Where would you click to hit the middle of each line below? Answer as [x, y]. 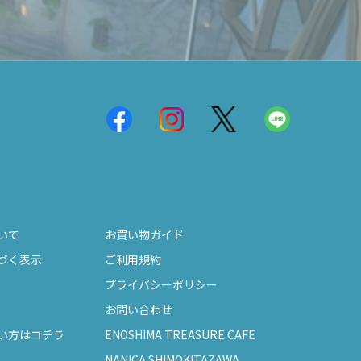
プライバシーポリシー [161, 285]
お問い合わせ [139, 310]
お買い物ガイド [144, 235]
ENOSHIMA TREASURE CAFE [180, 335]
